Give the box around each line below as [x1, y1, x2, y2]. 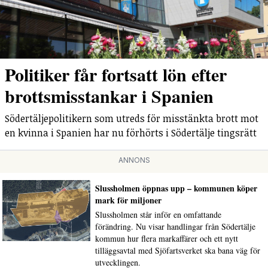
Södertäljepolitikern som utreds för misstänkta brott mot [5, 112, 258, 126]
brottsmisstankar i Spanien [5, 83, 214, 109]
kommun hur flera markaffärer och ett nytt [95, 233, 238, 245]
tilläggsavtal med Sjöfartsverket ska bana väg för [95, 245, 260, 257]
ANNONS [118, 156, 150, 165]
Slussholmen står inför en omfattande [95, 209, 221, 221]
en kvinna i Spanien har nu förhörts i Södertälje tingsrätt [5, 126, 257, 140]
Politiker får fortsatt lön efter [5, 61, 227, 88]
